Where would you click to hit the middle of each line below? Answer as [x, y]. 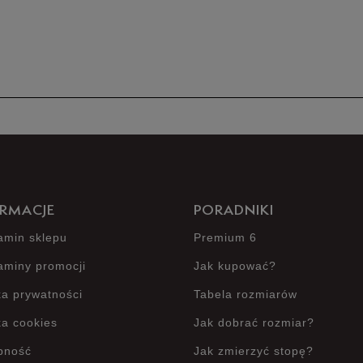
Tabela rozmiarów [246, 294]
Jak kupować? [235, 266]
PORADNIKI [234, 211]
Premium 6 [225, 237]
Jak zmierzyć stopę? [254, 351]
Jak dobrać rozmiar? [254, 322]
